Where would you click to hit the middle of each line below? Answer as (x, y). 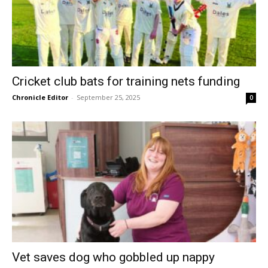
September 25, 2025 (108, 98)
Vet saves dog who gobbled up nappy (113, 257)
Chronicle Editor (40, 98)
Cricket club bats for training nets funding (126, 82)
